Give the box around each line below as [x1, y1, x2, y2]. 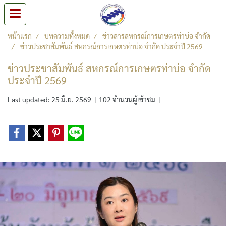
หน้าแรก [8, 31, 32, 40]
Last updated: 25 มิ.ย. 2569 [8, 95, 91, 104]
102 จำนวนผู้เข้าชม [99, 95, 155, 104]
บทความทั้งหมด [44, 31, 90, 40]
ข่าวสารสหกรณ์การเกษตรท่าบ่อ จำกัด [102, 31, 210, 40]
